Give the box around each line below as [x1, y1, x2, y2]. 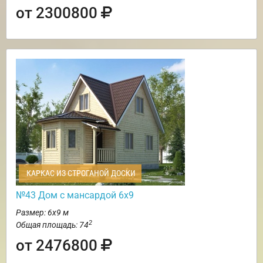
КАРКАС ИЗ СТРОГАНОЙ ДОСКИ [25, 168, 136, 178]
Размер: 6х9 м [16, 208, 69, 218]
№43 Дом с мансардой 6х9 [16, 190, 134, 201]
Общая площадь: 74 [16, 220, 89, 230]
